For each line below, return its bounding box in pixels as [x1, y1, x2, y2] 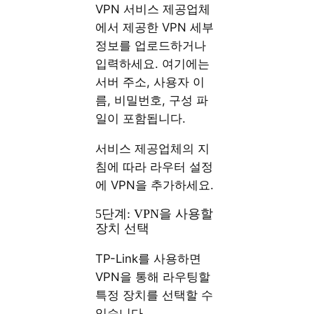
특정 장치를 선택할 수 [95, 287, 214, 302]
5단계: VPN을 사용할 [95, 207, 214, 221]
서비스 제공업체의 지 [95, 141, 210, 156]
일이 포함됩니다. [95, 111, 186, 126]
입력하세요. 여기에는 [95, 57, 210, 71]
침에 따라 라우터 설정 [95, 159, 214, 174]
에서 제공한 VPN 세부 [95, 20, 214, 35]
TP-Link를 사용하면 [95, 251, 202, 266]
